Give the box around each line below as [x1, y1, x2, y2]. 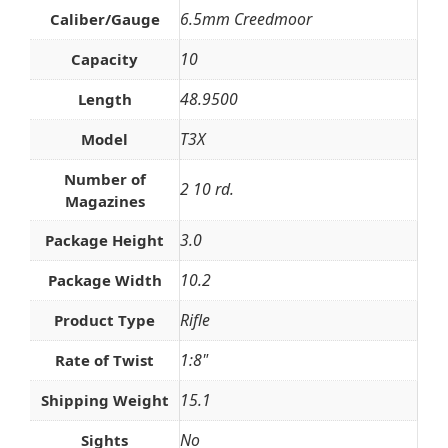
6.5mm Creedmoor [180, 7, 312, 30]
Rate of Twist [55, 349, 154, 370]
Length [77, 88, 132, 109]
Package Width [47, 269, 162, 290]
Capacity [71, 48, 138, 69]
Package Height [45, 229, 164, 250]
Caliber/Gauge [49, 8, 160, 29]
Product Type [54, 309, 155, 330]
